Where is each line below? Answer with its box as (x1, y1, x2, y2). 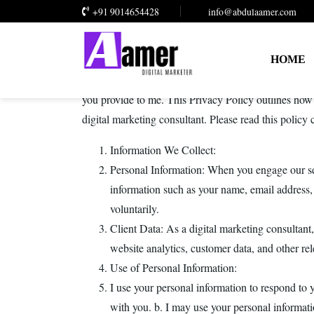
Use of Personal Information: (110, 260, 237, 275)
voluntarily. (110, 201, 159, 216)
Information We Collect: (110, 142, 216, 157)
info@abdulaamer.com (208, 5, 296, 18)
